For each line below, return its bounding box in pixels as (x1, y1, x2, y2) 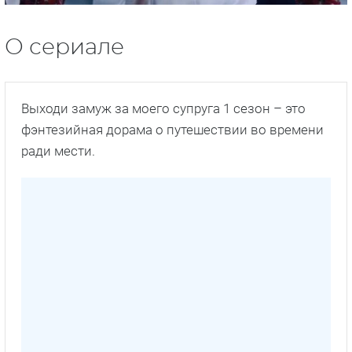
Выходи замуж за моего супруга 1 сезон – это (21, 100, 306, 116)
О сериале (5, 36, 124, 59)
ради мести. (21, 142, 95, 159)
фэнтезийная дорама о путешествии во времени (21, 121, 324, 137)
